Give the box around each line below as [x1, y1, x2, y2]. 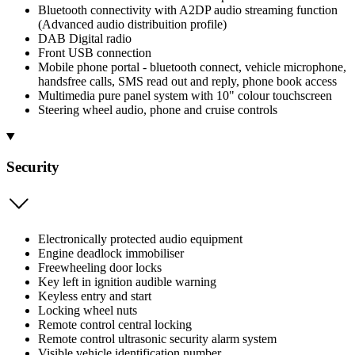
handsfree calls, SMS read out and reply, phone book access [38, 74, 337, 88]
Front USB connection [38, 45, 151, 59]
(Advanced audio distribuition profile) [38, 17, 227, 31]
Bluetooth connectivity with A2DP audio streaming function [38, 2, 338, 17]
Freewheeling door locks [38, 261, 162, 275]
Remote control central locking [38, 318, 192, 332]
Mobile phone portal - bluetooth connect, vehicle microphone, [38, 59, 346, 74]
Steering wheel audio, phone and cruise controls [38, 102, 277, 116]
